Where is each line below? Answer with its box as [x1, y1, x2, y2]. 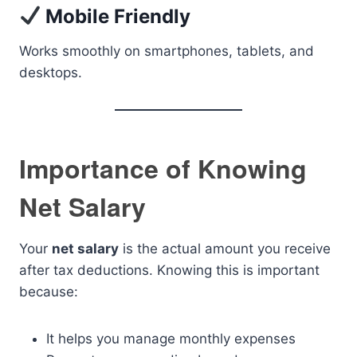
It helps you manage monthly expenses [46, 331, 296, 347]
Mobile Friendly [41, 5, 191, 28]
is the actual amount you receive [119, 241, 331, 257]
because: [19, 284, 78, 300]
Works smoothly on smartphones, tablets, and [19, 43, 314, 59]
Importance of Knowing [19, 150, 307, 186]
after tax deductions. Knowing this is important [19, 262, 320, 278]
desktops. [19, 65, 82, 80]
